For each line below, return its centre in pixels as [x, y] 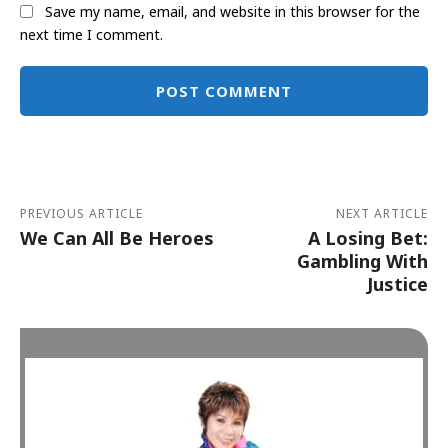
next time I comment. [91, 34]
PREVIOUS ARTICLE [81, 213]
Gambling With [362, 260]
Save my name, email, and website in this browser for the [232, 12]
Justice [397, 283]
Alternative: [57, 126]
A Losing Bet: [367, 237]
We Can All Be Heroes [117, 237]
